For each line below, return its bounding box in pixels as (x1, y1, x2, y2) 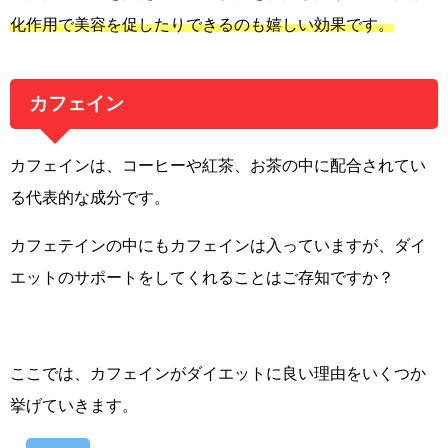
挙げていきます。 (10, 396, 138, 413)
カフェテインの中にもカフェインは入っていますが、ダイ (10, 236, 426, 253)
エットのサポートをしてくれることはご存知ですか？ (10, 268, 394, 285)
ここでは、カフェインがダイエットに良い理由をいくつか (10, 364, 426, 381)
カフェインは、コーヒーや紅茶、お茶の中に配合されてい (10, 156, 426, 173)
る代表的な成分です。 (10, 188, 170, 205)
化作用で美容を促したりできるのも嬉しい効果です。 (10, 16, 394, 33)
